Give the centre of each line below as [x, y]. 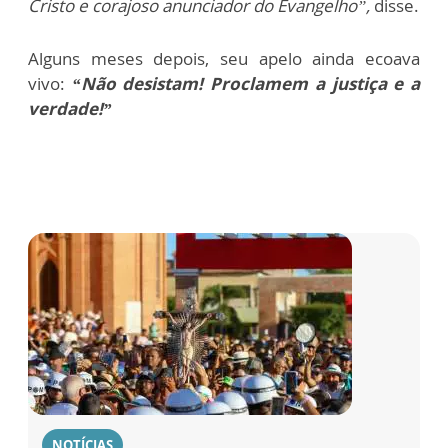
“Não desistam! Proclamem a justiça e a [246, 84]
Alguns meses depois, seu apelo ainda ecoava [224, 59]
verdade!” [70, 109]
